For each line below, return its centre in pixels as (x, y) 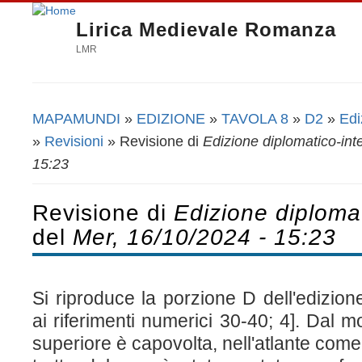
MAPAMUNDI (76, 118)
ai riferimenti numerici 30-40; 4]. (166, 321)
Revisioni (74, 141)
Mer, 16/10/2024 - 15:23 (204, 237)
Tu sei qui (71, 129)
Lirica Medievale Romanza (206, 29)
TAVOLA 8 (255, 118)
